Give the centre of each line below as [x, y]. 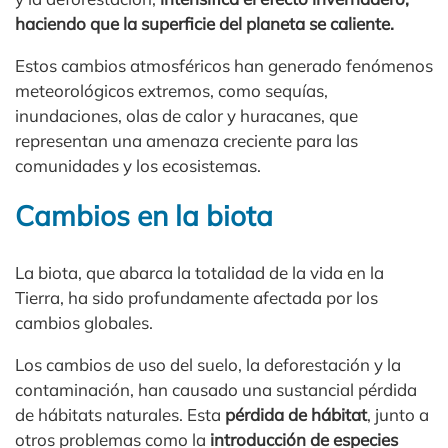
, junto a [398, 414]
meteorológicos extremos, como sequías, [171, 90]
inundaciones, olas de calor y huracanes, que [186, 115]
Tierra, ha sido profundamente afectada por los [196, 297]
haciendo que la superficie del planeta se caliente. [204, 23]
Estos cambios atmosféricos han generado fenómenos [224, 65]
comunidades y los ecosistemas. [138, 165]
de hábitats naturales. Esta [120, 414]
